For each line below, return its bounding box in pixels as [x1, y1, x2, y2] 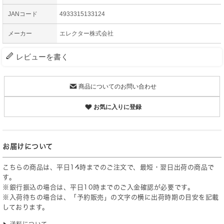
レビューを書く [16, 52, 68, 61]
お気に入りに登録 [93, 103, 141, 111]
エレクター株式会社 [59, 29, 113, 37]
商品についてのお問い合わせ [78, 83, 156, 90]
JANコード [8, 10, 37, 17]
